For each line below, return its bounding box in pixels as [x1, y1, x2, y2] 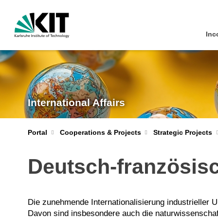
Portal [28, 128, 47, 136]
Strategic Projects [153, 128, 212, 136]
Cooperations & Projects [59, 128, 141, 136]
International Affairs [28, 96, 125, 109]
